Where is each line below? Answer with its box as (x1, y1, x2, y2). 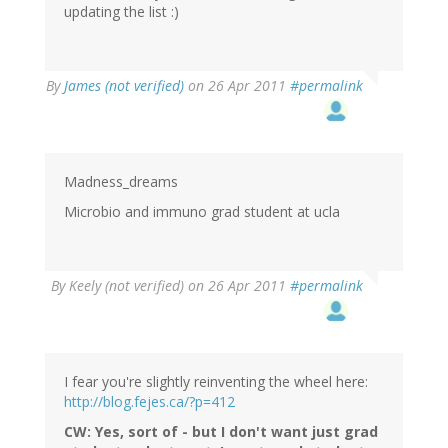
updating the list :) (64, 2, 179, 22)
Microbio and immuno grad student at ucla (64, 202, 340, 222)
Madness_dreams (64, 172, 178, 192)
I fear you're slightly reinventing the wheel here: (64, 372, 368, 392)
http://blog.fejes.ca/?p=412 (64, 392, 235, 412)
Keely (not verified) (69, 276, 184, 296)
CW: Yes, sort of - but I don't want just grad (64, 422, 378, 442)
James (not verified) (64, 76, 184, 96)
